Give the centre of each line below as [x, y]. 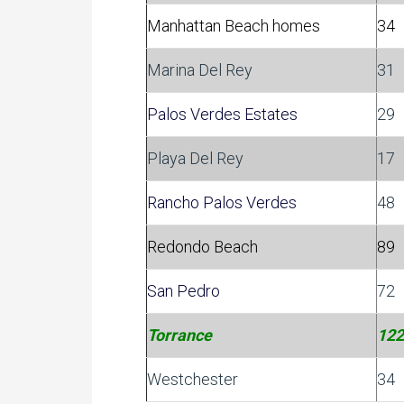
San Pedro [184, 291]
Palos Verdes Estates [222, 114]
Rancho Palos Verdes [222, 202]
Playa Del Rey [195, 158]
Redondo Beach [202, 247]
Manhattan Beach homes [234, 26]
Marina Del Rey [200, 70]
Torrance [179, 335]
